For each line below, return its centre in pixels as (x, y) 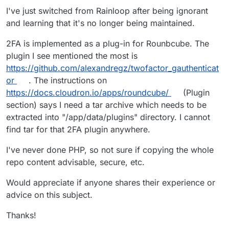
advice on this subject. (49, 195)
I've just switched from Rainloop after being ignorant (107, 11)
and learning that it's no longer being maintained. (100, 23)
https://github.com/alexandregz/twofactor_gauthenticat (112, 68)
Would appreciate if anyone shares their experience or (111, 183)
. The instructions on (66, 81)
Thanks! (21, 215)
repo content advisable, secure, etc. (75, 162)
